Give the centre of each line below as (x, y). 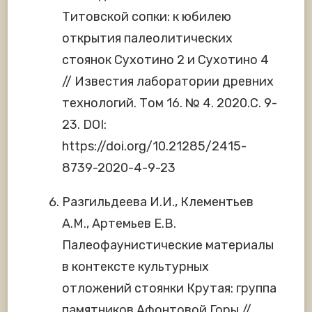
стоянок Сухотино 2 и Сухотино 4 (165, 60)
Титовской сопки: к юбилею (147, 17)
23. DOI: (84, 125)
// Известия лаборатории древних (168, 82)
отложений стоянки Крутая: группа (169, 289)
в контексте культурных (135, 267)
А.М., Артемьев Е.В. (119, 224)
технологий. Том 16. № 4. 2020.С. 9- (170, 103)
